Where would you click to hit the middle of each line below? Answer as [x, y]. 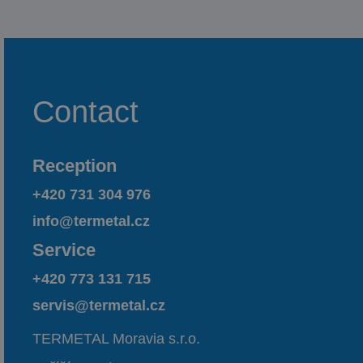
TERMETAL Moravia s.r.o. [116, 339]
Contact [85, 112]
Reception [75, 166]
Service [64, 250]
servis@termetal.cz [99, 306]
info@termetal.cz [91, 222]
